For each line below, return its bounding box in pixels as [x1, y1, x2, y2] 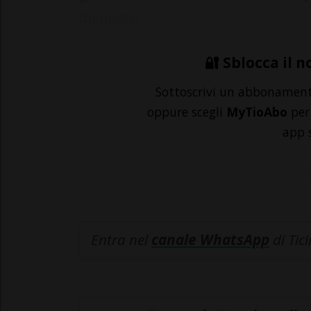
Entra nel [91, 230, 151, 250]
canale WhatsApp [151, 230, 269, 250]
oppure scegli [147, 103, 226, 121]
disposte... [79, 8, 151, 28]
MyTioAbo [226, 103, 287, 121]
